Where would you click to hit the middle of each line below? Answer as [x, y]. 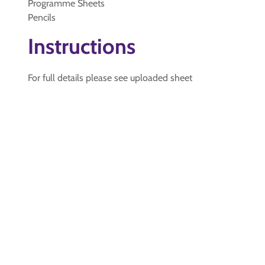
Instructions [82, 46]
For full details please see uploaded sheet [110, 78]
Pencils [42, 17]
